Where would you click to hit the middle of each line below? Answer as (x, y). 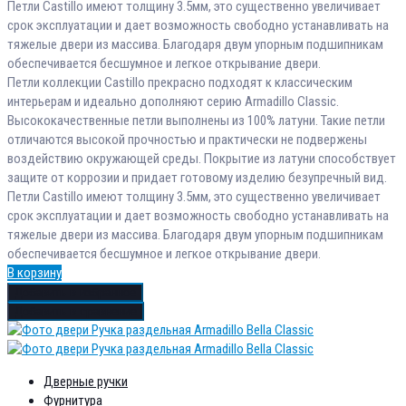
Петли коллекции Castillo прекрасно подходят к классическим (180, 82)
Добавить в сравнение (76, 311)
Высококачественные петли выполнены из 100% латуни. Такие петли (196, 120)
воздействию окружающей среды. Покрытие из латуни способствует (202, 158)
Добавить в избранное (75, 292)
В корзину (34, 272)
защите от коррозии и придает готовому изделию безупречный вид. (197, 177)
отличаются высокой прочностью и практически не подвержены (187, 139)
